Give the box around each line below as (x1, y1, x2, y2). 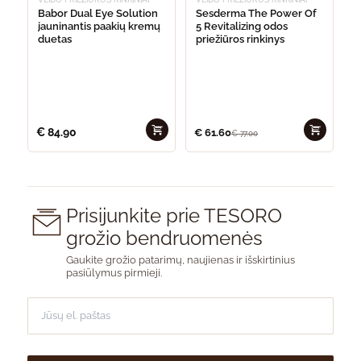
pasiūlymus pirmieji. (66, 266, 162, 279)
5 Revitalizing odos (196, 19, 288, 32)
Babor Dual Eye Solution (38, 6, 158, 19)
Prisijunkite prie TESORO (66, 203, 282, 227)
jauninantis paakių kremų (38, 19, 160, 32)
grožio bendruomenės (66, 226, 263, 250)
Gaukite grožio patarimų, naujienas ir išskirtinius (66, 253, 295, 266)
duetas (38, 32, 72, 45)
